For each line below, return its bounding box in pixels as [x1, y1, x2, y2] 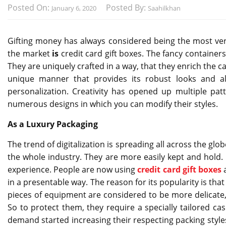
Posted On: [8, 2, 51, 13]
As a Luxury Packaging [8, 118, 98, 130]
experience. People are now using [8, 163, 138, 175]
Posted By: [106, 2, 148, 13]
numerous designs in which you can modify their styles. [8, 98, 218, 109]
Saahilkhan [148, 3, 181, 13]
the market [8, 47, 52, 59]
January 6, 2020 [51, 3, 96, 13]
